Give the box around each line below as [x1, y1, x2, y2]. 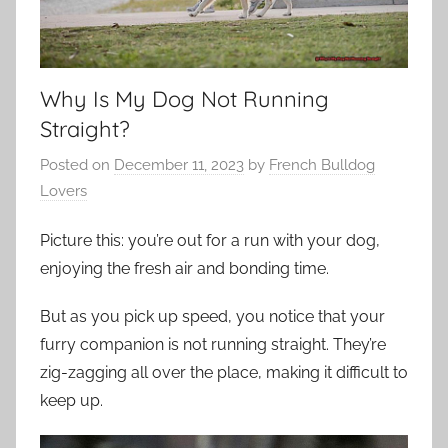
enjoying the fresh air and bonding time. [40, 259, 329, 279]
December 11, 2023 [114, 155, 244, 174]
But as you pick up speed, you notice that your [40, 307, 385, 327]
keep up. [40, 391, 103, 411]
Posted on [40, 155, 114, 174]
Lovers [40, 181, 87, 200]
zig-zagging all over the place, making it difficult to [40, 363, 408, 383]
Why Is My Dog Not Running [40, 85, 329, 114]
